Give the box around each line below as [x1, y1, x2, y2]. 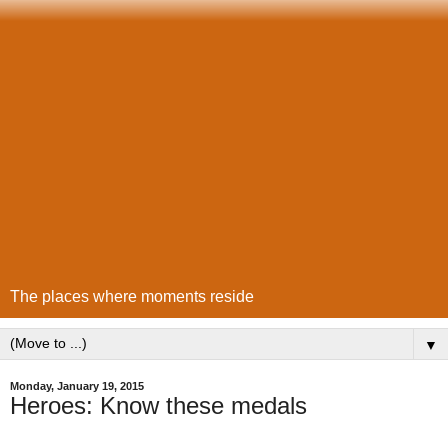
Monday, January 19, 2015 [10, 380, 144, 392]
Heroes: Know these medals [10, 392, 307, 419]
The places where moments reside [10, 288, 254, 305]
